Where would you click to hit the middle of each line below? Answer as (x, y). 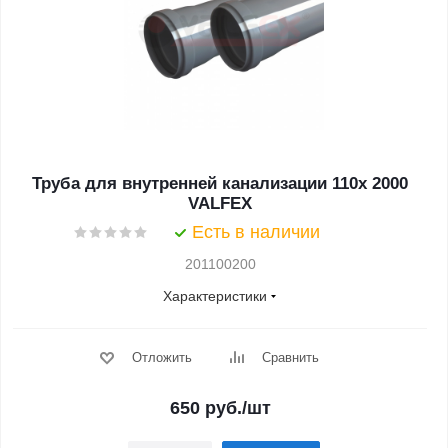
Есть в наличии (256, 232)
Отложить (161, 357)
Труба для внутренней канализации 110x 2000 (220, 183)
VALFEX (220, 203)
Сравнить (290, 357)
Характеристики (215, 296)
